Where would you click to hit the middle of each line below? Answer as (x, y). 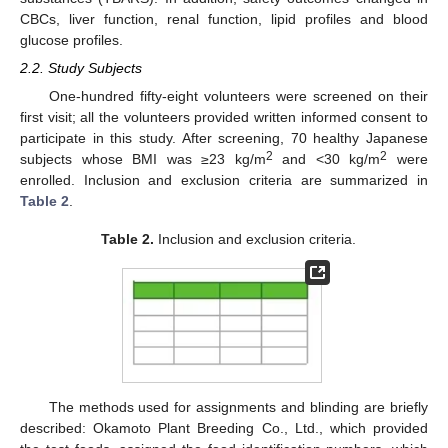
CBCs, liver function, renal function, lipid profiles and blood (224, 18)
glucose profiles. (71, 39)
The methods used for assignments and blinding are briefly (238, 407)
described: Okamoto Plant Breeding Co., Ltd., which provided (224, 428)
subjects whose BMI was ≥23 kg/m (143, 159)
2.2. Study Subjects (81, 68)
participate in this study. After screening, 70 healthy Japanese (224, 138)
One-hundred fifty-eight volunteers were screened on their (238, 96)
